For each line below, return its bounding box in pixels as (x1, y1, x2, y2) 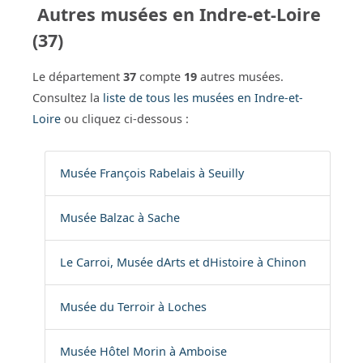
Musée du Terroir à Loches (59, 299, 207, 315)
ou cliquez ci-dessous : (61, 111, 189, 127)
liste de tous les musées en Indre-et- (103, 90, 303, 106)
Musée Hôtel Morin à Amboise (59, 344, 227, 360)
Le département (32, 69, 123, 85)
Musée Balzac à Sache (59, 210, 180, 226)
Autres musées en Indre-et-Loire (32, 2, 321, 26)
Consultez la (32, 90, 103, 106)
